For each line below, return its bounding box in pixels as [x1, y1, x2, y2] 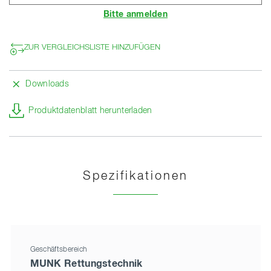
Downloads [25, 79, 70, 88]
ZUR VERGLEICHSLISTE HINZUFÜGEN [24, 44, 160, 52]
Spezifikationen [83, 169, 188, 182]
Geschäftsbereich [30, 246, 87, 254]
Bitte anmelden [103, 10, 168, 19]
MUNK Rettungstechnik [30, 259, 143, 269]
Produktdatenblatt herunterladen [28, 106, 152, 115]
